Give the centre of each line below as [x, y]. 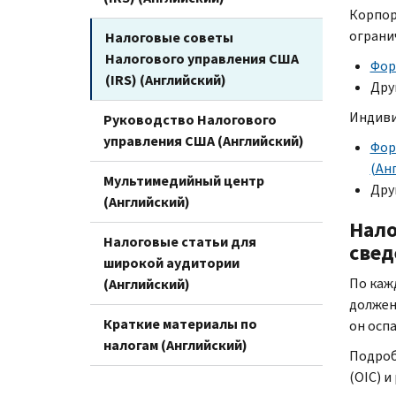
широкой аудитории [171, 263]
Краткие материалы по [180, 324]
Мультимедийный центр [184, 180]
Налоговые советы [169, 37]
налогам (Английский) [175, 345]
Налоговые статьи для [180, 241]
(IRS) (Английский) [166, 80]
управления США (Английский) [204, 141]
